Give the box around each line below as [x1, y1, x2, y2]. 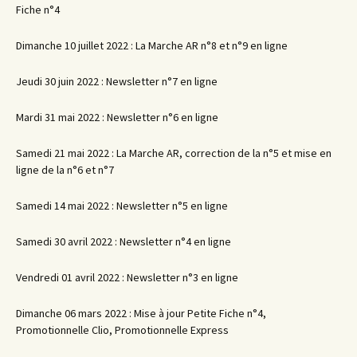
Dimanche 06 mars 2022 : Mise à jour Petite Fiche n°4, [16, 306, 266, 321]
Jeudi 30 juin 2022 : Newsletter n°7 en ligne [16, 74, 218, 89]
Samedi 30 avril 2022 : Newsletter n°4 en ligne [16, 234, 231, 249]
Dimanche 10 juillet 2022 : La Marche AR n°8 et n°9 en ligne [16, 38, 288, 53]
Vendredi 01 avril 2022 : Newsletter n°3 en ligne [16, 270, 238, 285]
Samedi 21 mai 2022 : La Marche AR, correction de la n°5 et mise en [16, 146, 331, 161]
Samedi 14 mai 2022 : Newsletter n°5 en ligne [16, 198, 228, 214]
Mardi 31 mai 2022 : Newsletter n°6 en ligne [16, 110, 218, 125]
